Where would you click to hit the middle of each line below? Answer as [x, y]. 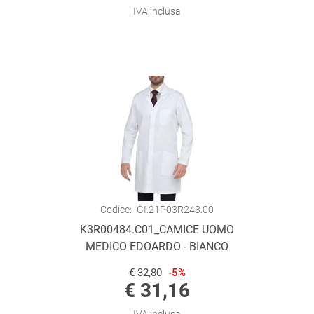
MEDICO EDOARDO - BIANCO [157, 246]
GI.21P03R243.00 [175, 210]
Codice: [116, 210]
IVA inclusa [157, 11]
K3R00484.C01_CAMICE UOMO [157, 230]
